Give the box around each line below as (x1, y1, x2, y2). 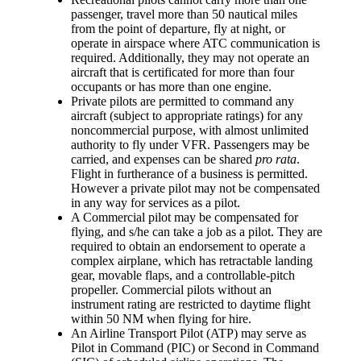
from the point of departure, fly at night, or (71, 21, 285, 35)
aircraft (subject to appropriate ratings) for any (71, 108, 303, 122)
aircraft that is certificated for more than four (71, 64, 294, 79)
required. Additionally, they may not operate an (71, 50, 309, 64)
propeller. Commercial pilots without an (71, 282, 272, 297)
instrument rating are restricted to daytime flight (71, 297, 310, 311)
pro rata (255, 151, 297, 166)
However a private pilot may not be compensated (71, 180, 320, 195)
